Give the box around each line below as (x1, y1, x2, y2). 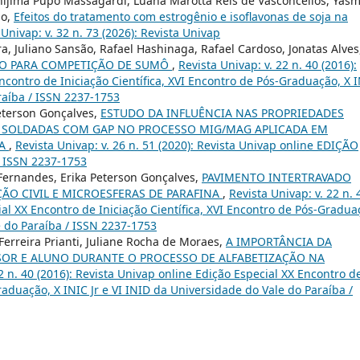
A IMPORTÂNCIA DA (226, 233, 332, 249)
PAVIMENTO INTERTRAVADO (202, 169, 351, 185)
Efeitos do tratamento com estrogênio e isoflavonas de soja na (14, 8, 348, 24)
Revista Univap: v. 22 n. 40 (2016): (178, 56, 357, 72)
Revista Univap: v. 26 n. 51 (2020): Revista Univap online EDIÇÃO (15, 137, 358, 153)
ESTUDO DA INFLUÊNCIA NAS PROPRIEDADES (100, 104, 344, 121)
